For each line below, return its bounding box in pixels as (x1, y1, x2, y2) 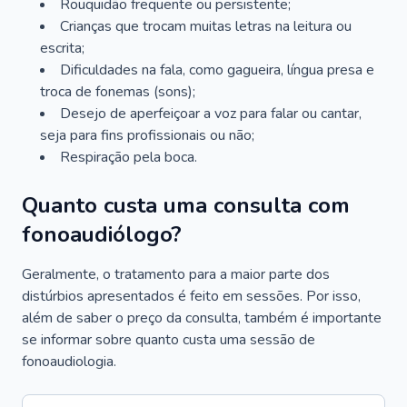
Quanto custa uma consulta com (22, 191, 350, 220)
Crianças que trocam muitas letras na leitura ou (60, 16, 352, 36)
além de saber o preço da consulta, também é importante (22, 308, 382, 328)
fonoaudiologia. (22, 352, 116, 372)
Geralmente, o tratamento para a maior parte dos (22, 264, 330, 284)
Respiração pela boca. (60, 147, 197, 167)
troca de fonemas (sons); (40, 82, 195, 102)
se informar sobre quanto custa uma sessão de (22, 330, 315, 350)
